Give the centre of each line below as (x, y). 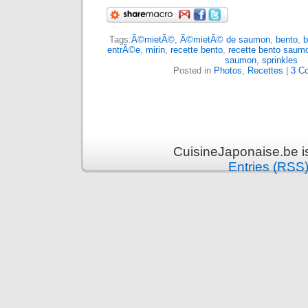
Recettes (265, 70)
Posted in (194, 70)
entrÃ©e (123, 50)
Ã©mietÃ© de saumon (225, 40)
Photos (228, 70)
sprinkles (280, 60)
